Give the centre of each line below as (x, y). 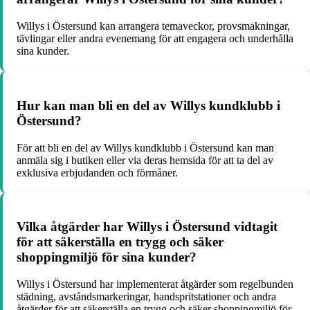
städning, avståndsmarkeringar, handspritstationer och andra (146, 297)
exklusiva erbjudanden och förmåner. (97, 172)
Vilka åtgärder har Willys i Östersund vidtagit (147, 227)
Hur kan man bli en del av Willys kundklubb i (148, 105)
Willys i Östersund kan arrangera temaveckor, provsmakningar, (153, 26)
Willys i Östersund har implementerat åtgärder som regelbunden (155, 284)
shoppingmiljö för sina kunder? (107, 257)
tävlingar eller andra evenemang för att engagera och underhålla (155, 39)
